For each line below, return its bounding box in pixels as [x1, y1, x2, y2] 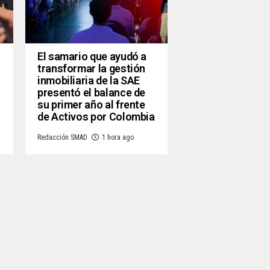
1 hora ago [102, 133, 134, 142]
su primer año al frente [37, 98, 145, 111]
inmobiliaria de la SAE [37, 74, 140, 87]
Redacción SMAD [37, 133, 87, 142]
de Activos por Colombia [37, 110, 155, 123]
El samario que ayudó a [37, 49, 147, 63]
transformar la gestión [37, 61, 146, 75]
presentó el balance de [37, 86, 146, 99]
